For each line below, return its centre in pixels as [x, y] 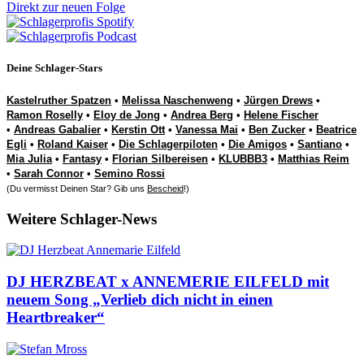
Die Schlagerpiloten [168, 144]
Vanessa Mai [207, 130]
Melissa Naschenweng [178, 100]
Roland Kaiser [73, 144]
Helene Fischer [281, 115]
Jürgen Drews [278, 100]
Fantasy [82, 159]
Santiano [320, 144]
